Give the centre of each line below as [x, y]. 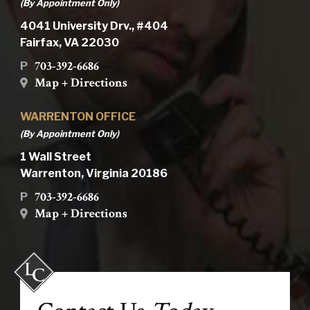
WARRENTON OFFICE [77, 117]
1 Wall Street [55, 157]
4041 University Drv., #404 [94, 26]
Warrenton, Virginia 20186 [93, 174]
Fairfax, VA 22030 [69, 43]
